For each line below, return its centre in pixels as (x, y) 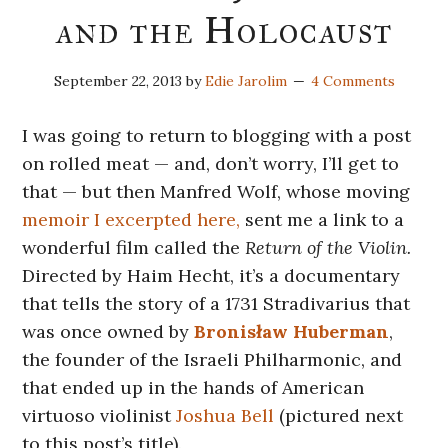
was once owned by (108, 331)
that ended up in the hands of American (193, 387)
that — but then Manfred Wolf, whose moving (216, 191)
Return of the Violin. (328, 247)
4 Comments (352, 80)
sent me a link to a (325, 219)
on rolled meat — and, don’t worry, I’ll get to (211, 163)
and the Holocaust (224, 30)
